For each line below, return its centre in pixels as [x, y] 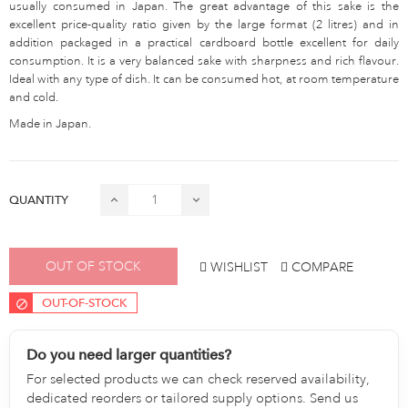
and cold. [34, 97]
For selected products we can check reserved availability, [199, 379]
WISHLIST [239, 266]
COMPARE [322, 266]
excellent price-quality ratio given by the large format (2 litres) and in [204, 24]
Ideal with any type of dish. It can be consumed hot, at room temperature [204, 79]
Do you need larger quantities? [129, 355]
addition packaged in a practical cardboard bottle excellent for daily [204, 42]
